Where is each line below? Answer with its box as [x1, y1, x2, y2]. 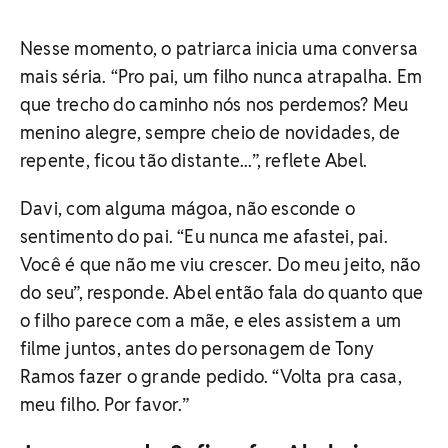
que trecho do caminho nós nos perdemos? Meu [20, 92, 409, 116]
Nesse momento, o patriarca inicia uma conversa [20, 36, 419, 60]
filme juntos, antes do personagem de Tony [20, 336, 375, 360]
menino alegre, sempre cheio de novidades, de [20, 120, 401, 144]
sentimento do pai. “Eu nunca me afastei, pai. [20, 224, 388, 248]
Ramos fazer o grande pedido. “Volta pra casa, [20, 364, 402, 388]
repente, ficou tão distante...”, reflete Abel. [20, 148, 368, 172]
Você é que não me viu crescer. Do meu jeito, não [20, 252, 421, 276]
